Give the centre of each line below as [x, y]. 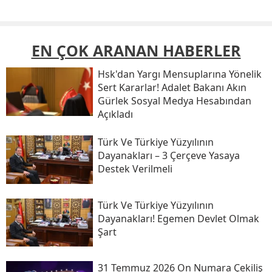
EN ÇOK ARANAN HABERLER [136, 50]
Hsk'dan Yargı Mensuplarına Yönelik [179, 74]
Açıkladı [115, 114]
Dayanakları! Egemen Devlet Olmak [178, 218]
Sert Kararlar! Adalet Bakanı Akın [172, 87]
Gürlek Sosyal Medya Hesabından [174, 100]
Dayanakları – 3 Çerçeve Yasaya [168, 155]
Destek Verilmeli [135, 168]
